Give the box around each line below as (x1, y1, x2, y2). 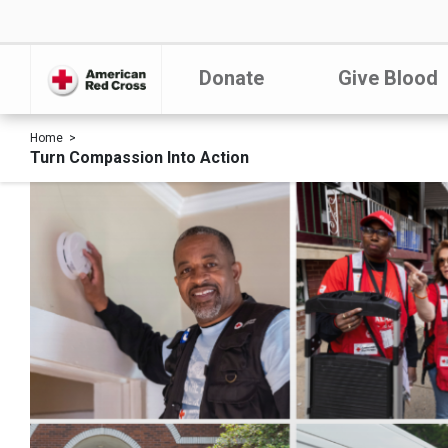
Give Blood (337, 66, 438, 90)
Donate (198, 66, 264, 90)
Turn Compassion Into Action (30, 148, 249, 167)
